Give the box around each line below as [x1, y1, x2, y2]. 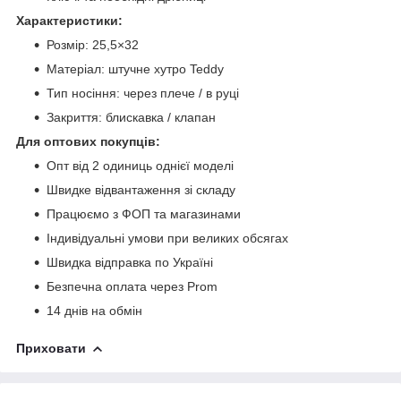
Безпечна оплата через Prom [47, 278, 218, 294]
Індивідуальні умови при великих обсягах [47, 230, 288, 245]
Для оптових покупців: [16, 133, 160, 149]
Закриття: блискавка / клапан [47, 109, 216, 124]
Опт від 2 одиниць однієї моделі [47, 158, 234, 173]
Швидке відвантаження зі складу [47, 182, 235, 197]
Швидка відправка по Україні [47, 254, 213, 269]
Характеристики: [16, 13, 123, 28]
